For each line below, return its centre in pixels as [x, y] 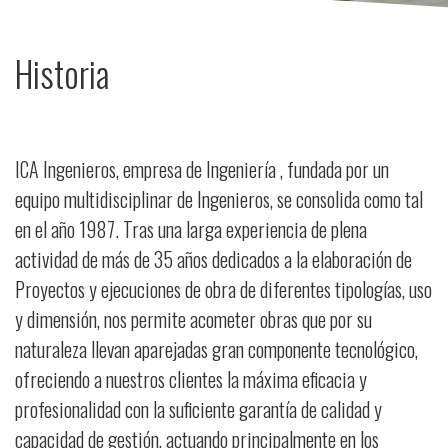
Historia [62, 73]
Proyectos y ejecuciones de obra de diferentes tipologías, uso [223, 289]
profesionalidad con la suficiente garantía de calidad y [198, 409]
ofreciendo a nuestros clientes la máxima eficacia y [191, 379]
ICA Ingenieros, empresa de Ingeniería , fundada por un [202, 169]
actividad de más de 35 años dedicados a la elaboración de [213, 259]
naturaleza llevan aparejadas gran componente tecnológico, [216, 349]
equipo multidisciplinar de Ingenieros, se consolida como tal [219, 199]
